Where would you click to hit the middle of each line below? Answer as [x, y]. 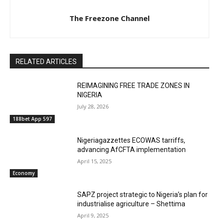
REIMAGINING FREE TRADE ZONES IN [134, 86]
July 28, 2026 [93, 107]
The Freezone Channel [109, 18]
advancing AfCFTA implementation [132, 149]
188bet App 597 [32, 119]
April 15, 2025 [95, 161]
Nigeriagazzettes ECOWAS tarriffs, [131, 140]
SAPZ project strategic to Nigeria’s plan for [143, 195]
